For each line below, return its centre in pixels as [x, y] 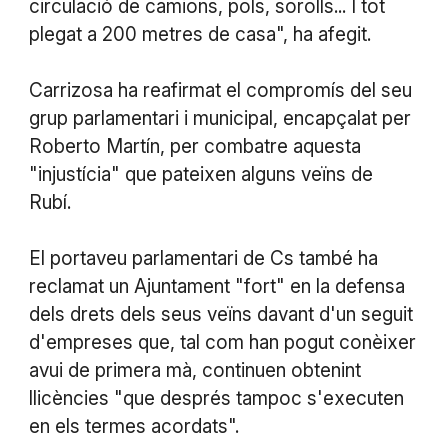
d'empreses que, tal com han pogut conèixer [222, 342]
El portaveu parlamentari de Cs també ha [203, 258]
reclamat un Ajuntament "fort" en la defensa [216, 286]
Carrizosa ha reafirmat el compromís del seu [220, 90]
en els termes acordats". [133, 426]
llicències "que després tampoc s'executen [216, 398]
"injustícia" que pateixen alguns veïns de [200, 174]
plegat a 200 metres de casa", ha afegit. [199, 34]
